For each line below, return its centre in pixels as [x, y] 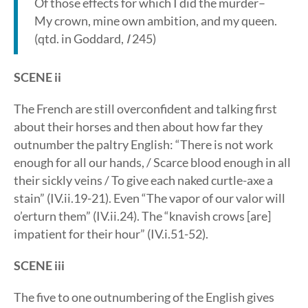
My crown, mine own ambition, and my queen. [156, 21]
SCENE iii [39, 265]
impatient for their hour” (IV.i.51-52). [111, 234]
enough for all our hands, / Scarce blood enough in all [152, 162]
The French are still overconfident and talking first [145, 109]
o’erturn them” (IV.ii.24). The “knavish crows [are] [142, 216]
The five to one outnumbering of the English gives [144, 297]
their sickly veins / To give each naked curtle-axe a [143, 180]
